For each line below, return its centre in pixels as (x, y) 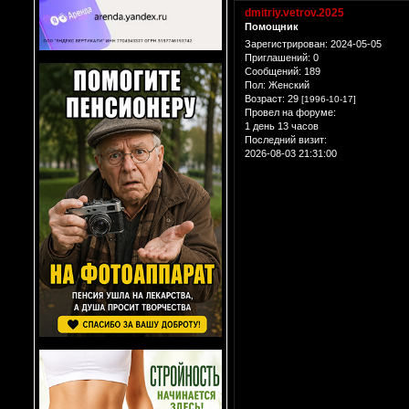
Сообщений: (273, 72)
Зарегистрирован (285, 44)
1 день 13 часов (282, 126)
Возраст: (265, 99)
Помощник (272, 26)
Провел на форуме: (290, 113)
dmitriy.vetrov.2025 (294, 12)
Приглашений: (278, 58)
